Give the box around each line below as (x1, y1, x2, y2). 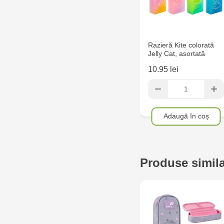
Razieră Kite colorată (148, 40, 214, 49)
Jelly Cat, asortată (148, 49, 205, 57)
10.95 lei (148, 65, 178, 74)
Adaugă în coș (163, 111, 209, 120)
